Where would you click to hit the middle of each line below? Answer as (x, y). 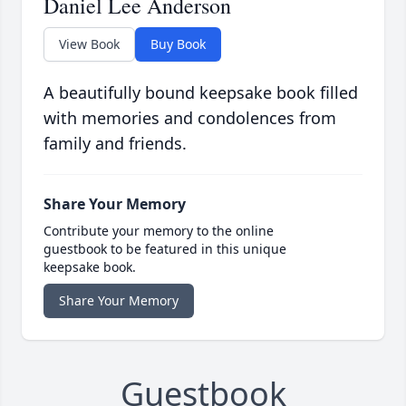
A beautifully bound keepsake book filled (201, 93)
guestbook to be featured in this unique (165, 249)
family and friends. (115, 144)
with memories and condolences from (190, 118)
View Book (89, 44)
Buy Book (178, 44)
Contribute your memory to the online (159, 231)
